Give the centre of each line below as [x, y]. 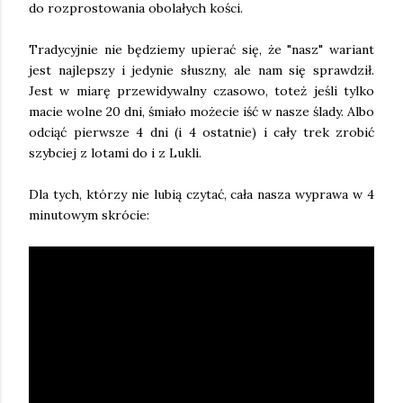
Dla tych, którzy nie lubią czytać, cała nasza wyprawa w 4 [201, 195]
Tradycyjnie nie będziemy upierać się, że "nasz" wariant [201, 50]
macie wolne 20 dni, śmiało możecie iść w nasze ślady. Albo [201, 112]
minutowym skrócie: [89, 215]
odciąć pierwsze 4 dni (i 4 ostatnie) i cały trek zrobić [201, 133]
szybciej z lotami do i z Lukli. [115, 153]
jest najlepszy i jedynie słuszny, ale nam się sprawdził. [201, 71]
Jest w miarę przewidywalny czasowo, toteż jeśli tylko [201, 91]
